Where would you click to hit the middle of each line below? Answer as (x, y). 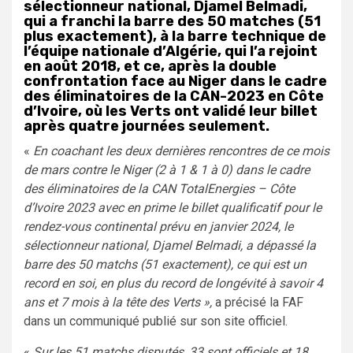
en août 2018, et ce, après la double (150, 66)
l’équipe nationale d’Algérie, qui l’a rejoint (171, 51)
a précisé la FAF (258, 302)
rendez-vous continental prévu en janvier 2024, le (158, 226)
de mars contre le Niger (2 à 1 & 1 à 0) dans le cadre (167, 169)
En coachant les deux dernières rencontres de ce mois (181, 150)
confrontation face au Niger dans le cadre (175, 81)
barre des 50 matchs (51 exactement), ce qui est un (165, 264)
